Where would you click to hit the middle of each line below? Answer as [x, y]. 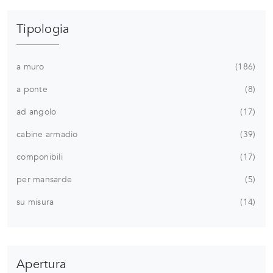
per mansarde [44, 180]
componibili [40, 157]
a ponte [32, 90]
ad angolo [37, 112]
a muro [30, 67]
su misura [35, 202]
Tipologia [43, 29]
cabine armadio [47, 135]
